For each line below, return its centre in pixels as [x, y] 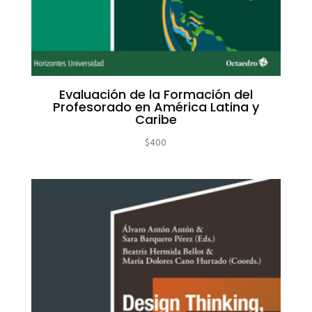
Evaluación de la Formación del [156, 94]
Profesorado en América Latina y [156, 107]
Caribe [156, 119]
